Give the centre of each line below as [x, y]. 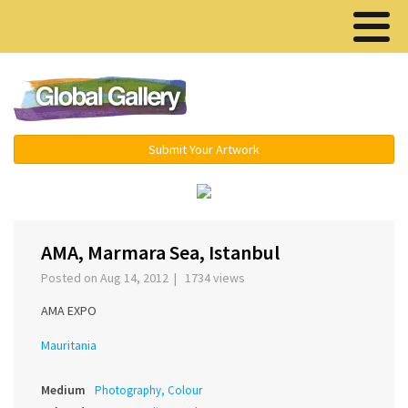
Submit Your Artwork [204, 149]
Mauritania [69, 346]
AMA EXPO [69, 311]
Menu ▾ [310, 100]
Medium [63, 390]
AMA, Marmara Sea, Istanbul [160, 253]
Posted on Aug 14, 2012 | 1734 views [146, 278]
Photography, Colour [148, 391]
